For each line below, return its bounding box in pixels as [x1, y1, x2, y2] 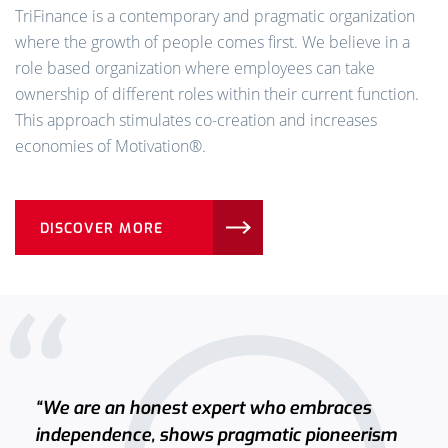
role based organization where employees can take [15, 57, 375, 80]
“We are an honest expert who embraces [35, 396, 371, 421]
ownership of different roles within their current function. [15, 83, 419, 106]
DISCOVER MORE [40, 219, 163, 239]
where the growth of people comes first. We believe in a [15, 31, 410, 54]
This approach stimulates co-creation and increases [15, 109, 377, 132]
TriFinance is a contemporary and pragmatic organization [15, 5, 415, 28]
